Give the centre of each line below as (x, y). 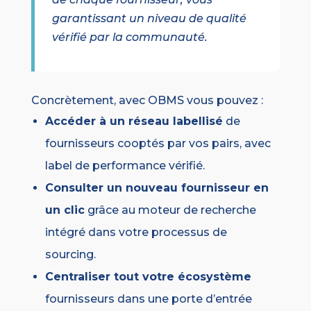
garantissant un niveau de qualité (149, 19)
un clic (65, 210)
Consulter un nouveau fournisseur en (157, 188)
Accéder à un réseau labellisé (134, 121)
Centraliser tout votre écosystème (148, 277)
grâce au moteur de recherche (170, 210)
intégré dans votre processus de (136, 233)
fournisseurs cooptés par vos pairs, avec (158, 144)
